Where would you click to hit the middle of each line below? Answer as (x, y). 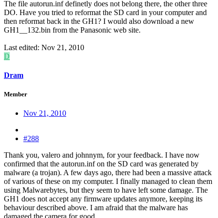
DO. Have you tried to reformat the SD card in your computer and (105, 12)
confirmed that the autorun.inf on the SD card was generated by (101, 164)
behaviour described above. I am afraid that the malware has (96, 208)
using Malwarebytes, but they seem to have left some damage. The (106, 190)
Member (16, 94)
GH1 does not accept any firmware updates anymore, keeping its (103, 199)
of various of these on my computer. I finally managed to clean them (108, 182)
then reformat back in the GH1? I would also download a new (99, 21)
